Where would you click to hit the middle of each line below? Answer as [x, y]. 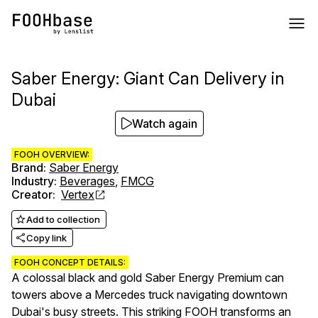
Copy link [46, 238]
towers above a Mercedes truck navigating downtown [149, 295]
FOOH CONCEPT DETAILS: [70, 262]
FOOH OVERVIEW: [52, 154]
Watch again [164, 124]
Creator [32, 194]
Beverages [87, 181]
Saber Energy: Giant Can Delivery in [148, 78]
